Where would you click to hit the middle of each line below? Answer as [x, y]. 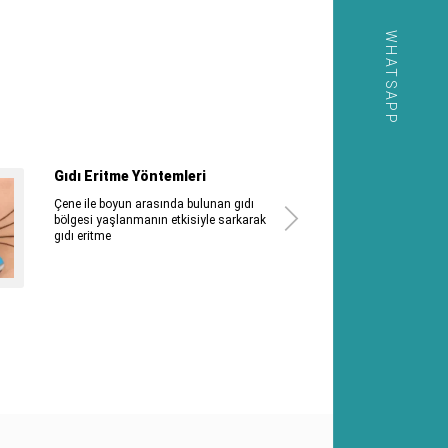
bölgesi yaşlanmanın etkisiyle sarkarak [159, 220]
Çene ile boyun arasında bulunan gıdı [153, 204]
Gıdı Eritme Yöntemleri [129, 176]
